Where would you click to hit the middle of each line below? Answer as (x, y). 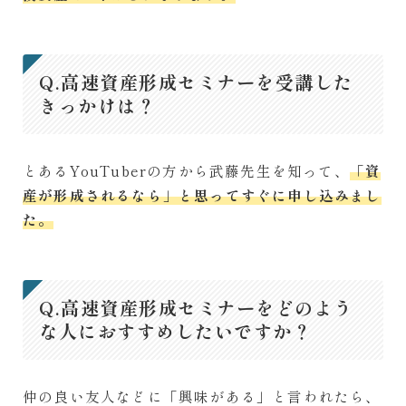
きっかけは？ (97, 105)
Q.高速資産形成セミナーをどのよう (196, 307)
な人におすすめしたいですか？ (175, 331)
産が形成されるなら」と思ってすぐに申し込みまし (202, 194)
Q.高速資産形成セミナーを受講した (196, 82)
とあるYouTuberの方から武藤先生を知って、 (186, 170)
